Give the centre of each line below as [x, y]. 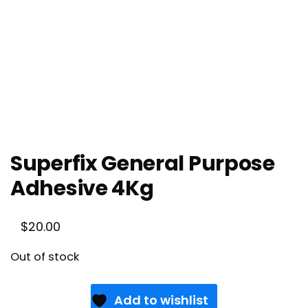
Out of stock [45, 257]
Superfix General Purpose [143, 164]
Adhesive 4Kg [82, 189]
